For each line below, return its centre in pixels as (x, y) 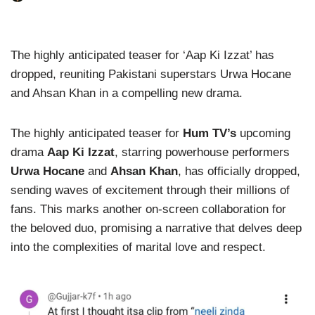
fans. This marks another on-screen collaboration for (148, 209)
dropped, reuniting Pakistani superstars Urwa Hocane (151, 74)
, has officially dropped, (239, 171)
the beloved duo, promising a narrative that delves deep (156, 228)
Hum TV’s (210, 133)
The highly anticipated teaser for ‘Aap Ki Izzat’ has (142, 55)
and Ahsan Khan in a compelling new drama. (127, 93)
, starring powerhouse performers (202, 152)
